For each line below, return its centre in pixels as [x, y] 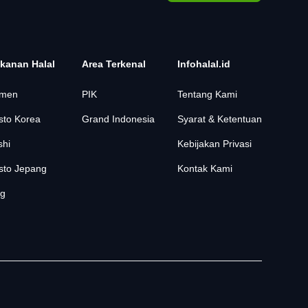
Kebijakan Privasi [214, 144]
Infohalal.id [203, 64]
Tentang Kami [207, 94]
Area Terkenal [113, 64]
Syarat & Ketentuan [219, 119]
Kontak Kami [205, 168]
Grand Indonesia [118, 119]
